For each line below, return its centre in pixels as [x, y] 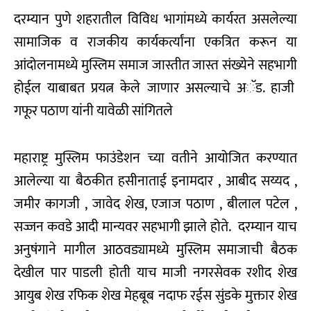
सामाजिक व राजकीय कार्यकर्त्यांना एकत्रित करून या [155, 43]
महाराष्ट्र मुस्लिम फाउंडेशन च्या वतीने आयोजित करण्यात [155, 159]
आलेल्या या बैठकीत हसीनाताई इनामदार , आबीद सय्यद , [155, 182]
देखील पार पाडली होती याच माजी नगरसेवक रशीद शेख [155, 273]
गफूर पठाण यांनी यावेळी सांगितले [93, 111]
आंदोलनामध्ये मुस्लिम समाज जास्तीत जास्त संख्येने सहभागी [155, 66]
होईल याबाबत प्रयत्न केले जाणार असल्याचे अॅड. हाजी [155, 89]
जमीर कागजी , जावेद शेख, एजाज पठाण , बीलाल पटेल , [155, 204]
